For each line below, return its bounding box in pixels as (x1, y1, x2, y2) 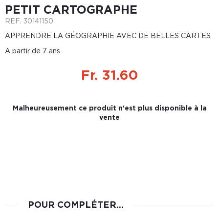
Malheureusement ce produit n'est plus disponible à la (12, 104, 207, 111)
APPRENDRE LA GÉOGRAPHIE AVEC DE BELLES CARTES (5, 32, 211, 39)
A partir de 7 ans (5, 47, 60, 54)
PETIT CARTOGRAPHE (5, 3, 137, 16)
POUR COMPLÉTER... (27, 199, 124, 209)
